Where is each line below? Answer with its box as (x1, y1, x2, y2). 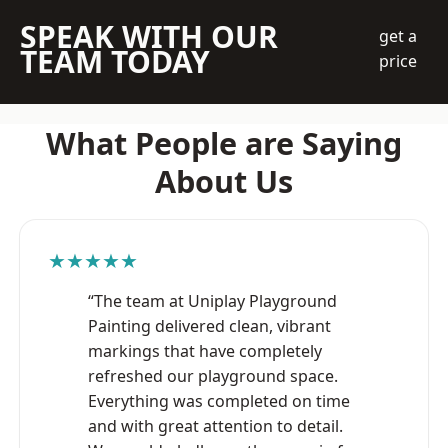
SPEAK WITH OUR (20, 15, 278, 57)
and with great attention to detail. (88, 414, 343, 437)
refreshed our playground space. (88, 364, 338, 387)
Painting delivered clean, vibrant (88, 314, 331, 337)
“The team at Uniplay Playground (88, 289, 337, 312)
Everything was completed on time (88, 389, 350, 412)
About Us (155, 159, 293, 202)
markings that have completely (88, 339, 322, 362)
